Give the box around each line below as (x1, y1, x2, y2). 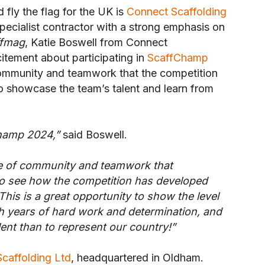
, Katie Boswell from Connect (25, 36, 167, 49)
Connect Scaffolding (127, 5, 227, 18)
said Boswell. (60, 128, 127, 141)
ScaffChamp (147, 51, 208, 64)
